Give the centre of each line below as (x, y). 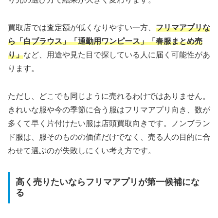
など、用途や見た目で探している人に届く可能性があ (117, 54)
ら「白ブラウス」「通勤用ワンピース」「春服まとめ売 (105, 41)
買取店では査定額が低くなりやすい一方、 (82, 27)
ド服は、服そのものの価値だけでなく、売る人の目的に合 (109, 137)
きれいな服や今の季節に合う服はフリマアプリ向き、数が (109, 109)
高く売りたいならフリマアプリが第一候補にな (107, 182)
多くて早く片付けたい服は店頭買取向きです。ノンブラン (109, 123)
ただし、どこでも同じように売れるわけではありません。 (109, 96)
